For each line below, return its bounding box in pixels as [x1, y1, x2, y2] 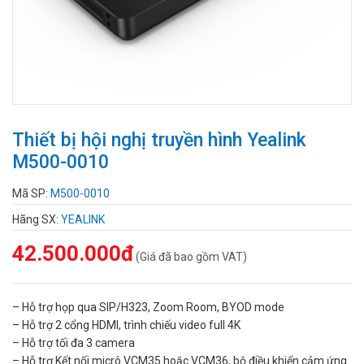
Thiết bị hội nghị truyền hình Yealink [12, 129, 306, 151]
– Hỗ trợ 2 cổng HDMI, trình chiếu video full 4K [12, 318, 240, 331]
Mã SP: [12, 186, 50, 200]
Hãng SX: [12, 212, 61, 226]
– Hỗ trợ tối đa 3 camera [12, 336, 135, 349]
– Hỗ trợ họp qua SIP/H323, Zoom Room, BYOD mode [12, 300, 284, 314]
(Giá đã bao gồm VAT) [136, 249, 247, 263]
